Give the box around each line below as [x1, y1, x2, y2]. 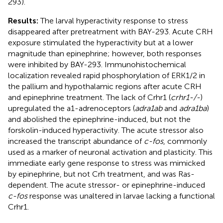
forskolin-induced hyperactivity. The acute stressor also [8, 125, 204, 135]
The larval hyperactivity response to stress [40, 15, 188, 25]
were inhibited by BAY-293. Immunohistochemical [8, 59, 186, 69]
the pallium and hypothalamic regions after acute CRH [8, 81, 202, 91]
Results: [8, 15, 40, 25]
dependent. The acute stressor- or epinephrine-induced [8, 180, 205, 190]
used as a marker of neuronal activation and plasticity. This [8, 147, 213, 157]
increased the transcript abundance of [8, 136, 144, 146]
